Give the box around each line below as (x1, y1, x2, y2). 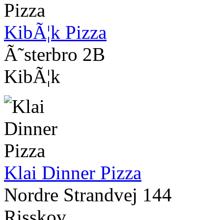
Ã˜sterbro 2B (4, 44, 105, 65)
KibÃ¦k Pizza (4, 22, 107, 43)
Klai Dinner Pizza (4, 162, 141, 184)
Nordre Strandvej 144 (4, 184, 172, 206)
